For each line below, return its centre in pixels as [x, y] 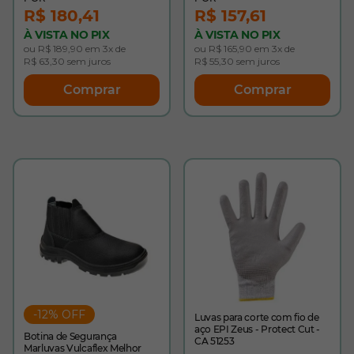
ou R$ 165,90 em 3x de [245, 49]
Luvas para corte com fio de [257, 317]
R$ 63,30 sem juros [67, 61]
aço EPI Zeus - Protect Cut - [256, 329]
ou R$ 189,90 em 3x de [75, 49]
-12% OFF [59, 314]
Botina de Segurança [70, 336]
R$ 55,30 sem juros [237, 61]
